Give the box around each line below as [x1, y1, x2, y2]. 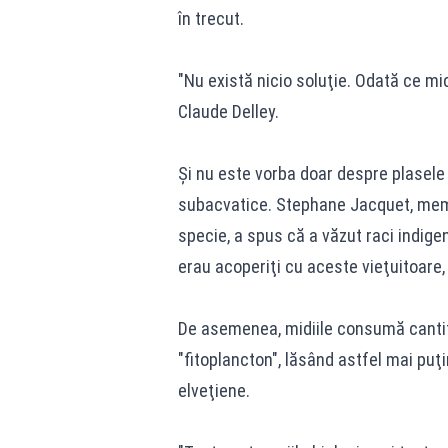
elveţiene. [177, 380, 250, 401]
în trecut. [177, 8, 244, 29]
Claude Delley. [177, 101, 279, 122]
